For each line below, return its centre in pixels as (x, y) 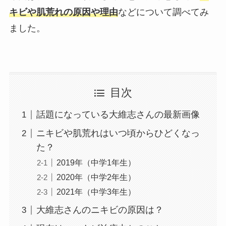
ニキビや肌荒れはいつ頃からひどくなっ (118, 133)
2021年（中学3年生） (96, 192)
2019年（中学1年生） (96, 163)
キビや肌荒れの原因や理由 (63, 12)
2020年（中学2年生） (96, 177)
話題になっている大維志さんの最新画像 (118, 115)
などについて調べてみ (163, 12)
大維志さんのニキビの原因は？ (100, 210)
